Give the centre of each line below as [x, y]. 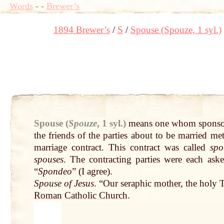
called [195, 147]
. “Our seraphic [124, 183]
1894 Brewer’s [81, 29]
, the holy [200, 183]
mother [167, 183]
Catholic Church [96, 195]
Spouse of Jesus [64, 183]
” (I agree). [92, 171]
